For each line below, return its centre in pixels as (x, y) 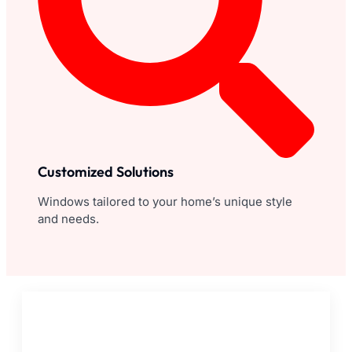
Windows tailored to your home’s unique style (165, 201)
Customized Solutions (106, 171)
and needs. (68, 218)
